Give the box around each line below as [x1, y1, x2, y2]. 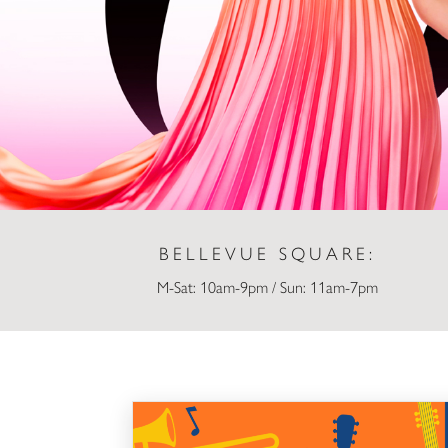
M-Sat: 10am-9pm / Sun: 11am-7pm [156, 277, 378, 297]
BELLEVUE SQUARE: [158, 242, 376, 265]
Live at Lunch [132, 402, 216, 422]
